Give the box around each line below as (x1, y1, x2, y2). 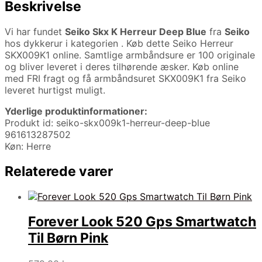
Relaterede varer (5, 163, 113, 180)
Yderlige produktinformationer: (5, 105, 147, 117)
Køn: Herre (5, 140, 51, 152)
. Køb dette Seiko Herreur (121, 37, 233, 49)
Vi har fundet (5, 25, 65, 37)
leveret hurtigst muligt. (5, 84, 105, 96)
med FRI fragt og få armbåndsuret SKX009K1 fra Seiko (5, 72, 246, 84)
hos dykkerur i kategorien (5, 37, 121, 49)
